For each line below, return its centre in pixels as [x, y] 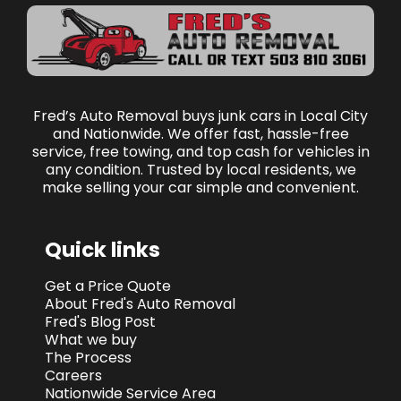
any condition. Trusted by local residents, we [200, 170]
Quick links [102, 250]
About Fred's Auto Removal [140, 304]
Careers [73, 376]
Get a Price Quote [108, 286]
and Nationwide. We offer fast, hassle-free [200, 134]
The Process [88, 358]
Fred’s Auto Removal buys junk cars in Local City [200, 116]
